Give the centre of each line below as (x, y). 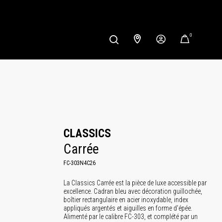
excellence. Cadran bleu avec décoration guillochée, (133, 191)
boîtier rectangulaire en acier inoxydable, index (126, 200)
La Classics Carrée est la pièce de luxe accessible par (135, 183)
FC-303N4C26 (80, 163)
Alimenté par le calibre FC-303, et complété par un (131, 217)
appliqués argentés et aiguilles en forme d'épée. (128, 208)
